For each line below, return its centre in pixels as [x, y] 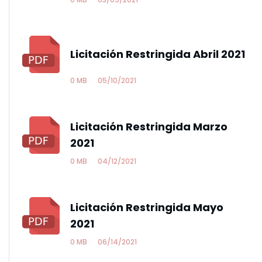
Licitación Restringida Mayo [147, 207]
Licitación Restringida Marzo [149, 127]
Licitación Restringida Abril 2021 [158, 54]
